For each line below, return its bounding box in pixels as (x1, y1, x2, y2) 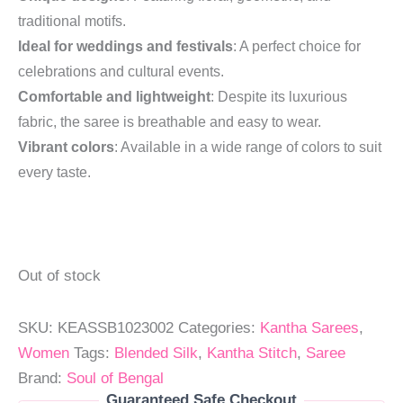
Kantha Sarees (260, 319, 359, 336)
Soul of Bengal (67, 370, 164, 387)
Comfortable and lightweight (18, 88, 210, 104)
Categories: (178, 319, 260, 336)
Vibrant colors (18, 139, 114, 155)
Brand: (18, 370, 67, 387)
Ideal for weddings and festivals (18, 38, 233, 54)
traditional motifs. (18, 13, 126, 29)
